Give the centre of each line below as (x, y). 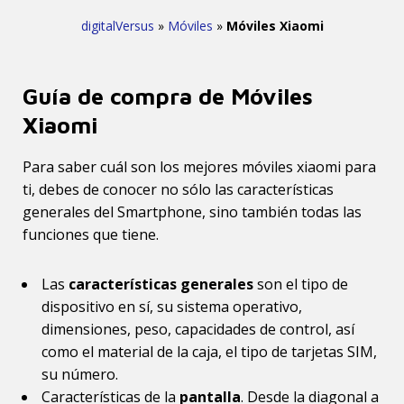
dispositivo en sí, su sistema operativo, (172, 307)
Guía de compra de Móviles (168, 96)
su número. (80, 374)
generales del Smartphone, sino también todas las (192, 212)
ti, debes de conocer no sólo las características (178, 189)
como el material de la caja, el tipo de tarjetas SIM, (209, 352)
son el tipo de (301, 284)
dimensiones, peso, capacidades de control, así (198, 329)
